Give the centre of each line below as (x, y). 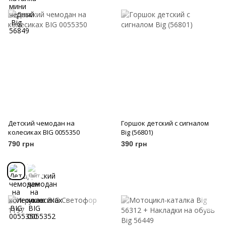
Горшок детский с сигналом (165, 123)
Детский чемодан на (41, 123)
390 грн (134, 144)
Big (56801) (137, 132)
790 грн (21, 144)
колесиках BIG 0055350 (44, 132)
